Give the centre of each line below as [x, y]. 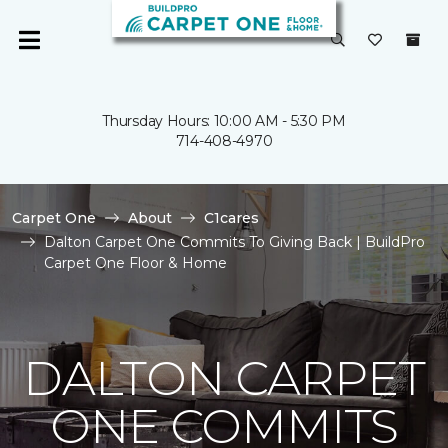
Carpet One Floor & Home [135, 263]
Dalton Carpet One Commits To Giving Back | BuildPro [234, 242]
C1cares [231, 218]
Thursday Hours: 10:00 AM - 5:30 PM [224, 121]
